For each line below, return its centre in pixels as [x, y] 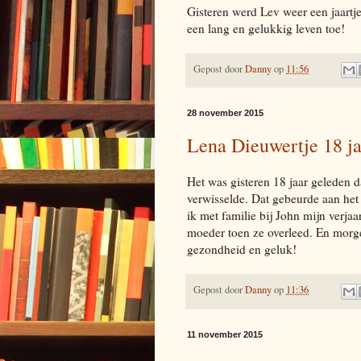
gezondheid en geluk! [242, 249]
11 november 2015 [225, 334]
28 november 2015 [225, 113]
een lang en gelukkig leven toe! [266, 29]
